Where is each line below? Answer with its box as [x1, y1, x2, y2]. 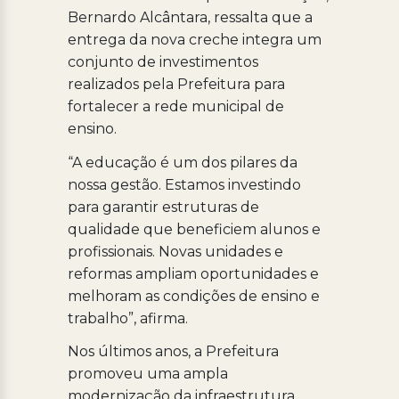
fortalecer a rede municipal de [67, 97, 284, 115]
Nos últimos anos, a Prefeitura [67, 343, 279, 361]
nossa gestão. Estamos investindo [67, 175, 301, 193]
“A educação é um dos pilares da [67, 153, 297, 171]
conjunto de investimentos [67, 53, 258, 70]
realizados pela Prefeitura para [67, 75, 285, 93]
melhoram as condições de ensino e [67, 287, 320, 305]
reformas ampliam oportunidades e [67, 265, 319, 282]
